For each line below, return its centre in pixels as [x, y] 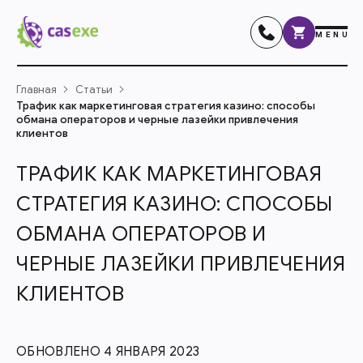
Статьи [94, 90]
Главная [36, 90]
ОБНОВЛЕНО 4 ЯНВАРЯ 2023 [108, 352]
